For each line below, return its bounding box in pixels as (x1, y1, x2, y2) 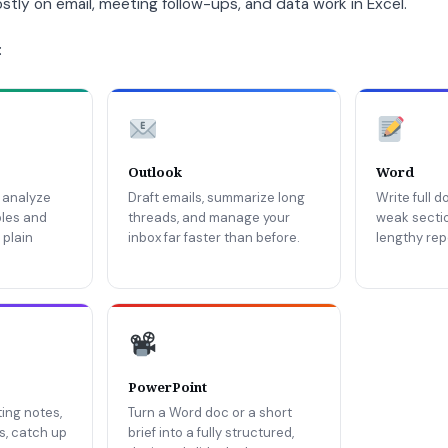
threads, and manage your (128, 208, 290, 226)
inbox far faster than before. (128, 228, 300, 246)
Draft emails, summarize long (128, 188, 305, 206)
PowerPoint (128, 379, 207, 395)
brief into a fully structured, (128, 423, 294, 441)
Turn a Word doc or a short (128, 403, 292, 421)
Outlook (128, 164, 182, 180)
